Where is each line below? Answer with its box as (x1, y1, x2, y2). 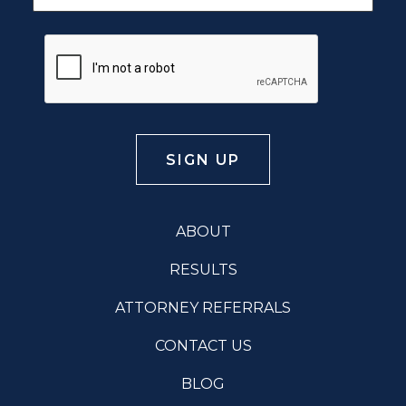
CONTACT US (154, 336, 252, 354)
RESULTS (169, 260, 237, 278)
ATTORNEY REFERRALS (115, 298, 291, 316)
